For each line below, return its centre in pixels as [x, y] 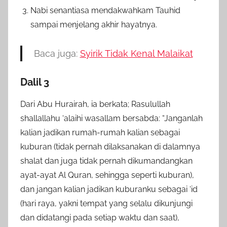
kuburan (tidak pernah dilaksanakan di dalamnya [110, 146]
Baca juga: [57, 53]
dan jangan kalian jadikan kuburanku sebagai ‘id [109, 189]
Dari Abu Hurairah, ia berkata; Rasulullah [95, 104]
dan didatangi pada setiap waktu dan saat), [100, 217]
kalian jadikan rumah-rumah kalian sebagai [100, 132]
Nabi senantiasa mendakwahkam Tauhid [105, 10]
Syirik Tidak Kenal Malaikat [136, 53]
